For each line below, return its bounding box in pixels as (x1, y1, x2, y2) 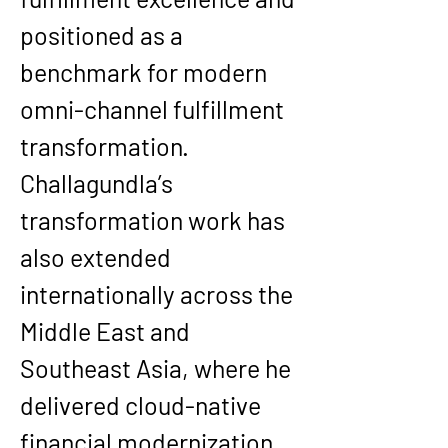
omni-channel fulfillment (20, 94, 289, 124)
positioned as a (20, 20, 188, 50)
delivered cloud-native (20, 390, 266, 420)
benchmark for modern (20, 57, 272, 87)
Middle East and (20, 316, 195, 346)
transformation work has (20, 205, 290, 235)
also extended (20, 242, 176, 272)
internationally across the (20, 279, 298, 309)
